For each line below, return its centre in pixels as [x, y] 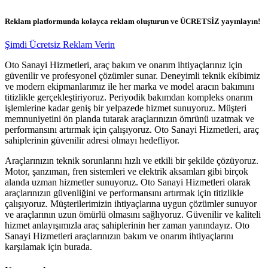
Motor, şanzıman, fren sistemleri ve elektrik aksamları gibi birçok [127, 171]
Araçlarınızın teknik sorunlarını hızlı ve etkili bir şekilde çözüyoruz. [132, 160]
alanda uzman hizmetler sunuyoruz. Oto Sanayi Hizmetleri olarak [128, 182]
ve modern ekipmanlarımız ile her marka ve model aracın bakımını [130, 86]
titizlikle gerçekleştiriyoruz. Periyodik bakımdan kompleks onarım [129, 97]
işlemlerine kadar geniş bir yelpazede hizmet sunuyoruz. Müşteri [126, 108]
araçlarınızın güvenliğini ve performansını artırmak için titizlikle [124, 193]
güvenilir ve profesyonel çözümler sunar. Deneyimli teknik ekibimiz [133, 75]
